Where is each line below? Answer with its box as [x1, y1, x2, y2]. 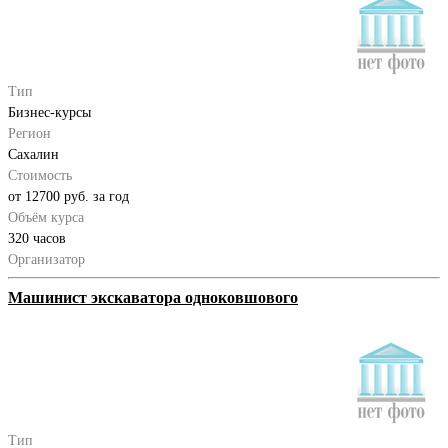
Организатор [8, 251, 85, 267]
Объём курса [8, 209, 84, 225]
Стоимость [8, 167, 72, 183]
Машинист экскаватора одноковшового [8, 288, 298, 306]
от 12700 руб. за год [8, 188, 129, 204]
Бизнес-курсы [8, 104, 91, 120]
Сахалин [8, 146, 59, 162]
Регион [8, 125, 51, 141]
